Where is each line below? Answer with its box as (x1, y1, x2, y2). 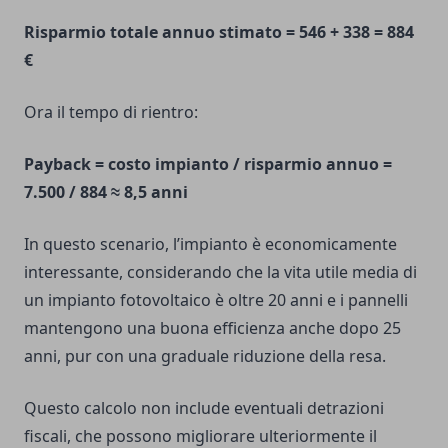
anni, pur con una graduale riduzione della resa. (24, 345, 386, 368)
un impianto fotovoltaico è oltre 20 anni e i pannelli (24, 289, 408, 312)
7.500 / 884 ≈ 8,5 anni (24, 181, 188, 204)
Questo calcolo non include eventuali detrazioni (24, 397, 384, 420)
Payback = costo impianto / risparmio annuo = (24, 153, 392, 176)
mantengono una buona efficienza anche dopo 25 (24, 317, 401, 340)
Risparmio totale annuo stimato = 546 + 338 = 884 (24, 21, 414, 44)
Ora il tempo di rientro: (24, 101, 198, 124)
